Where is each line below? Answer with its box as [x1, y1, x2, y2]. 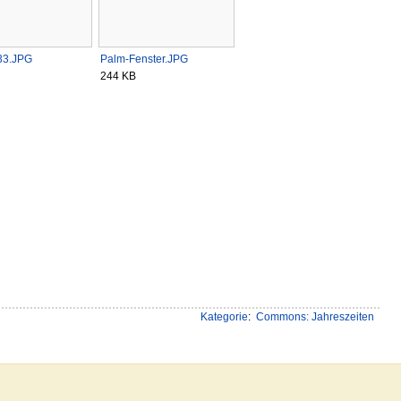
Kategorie [200, 311, 248, 324]
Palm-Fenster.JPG [100, 53, 188, 66]
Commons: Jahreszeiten [255, 311, 374, 324]
